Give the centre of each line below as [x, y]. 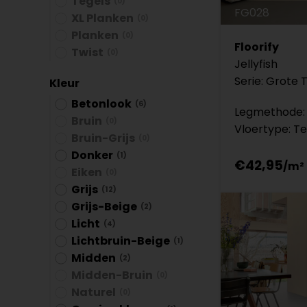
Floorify [257, 47]
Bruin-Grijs [103, 138]
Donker [92, 155]
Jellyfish [256, 64]
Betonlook [101, 104]
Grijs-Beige [104, 207]
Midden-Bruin [112, 275]
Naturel [94, 292]
